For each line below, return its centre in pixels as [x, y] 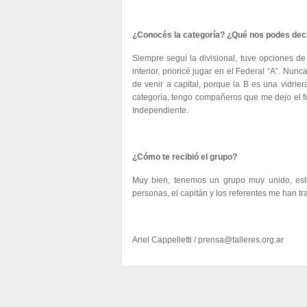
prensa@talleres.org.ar [241, 240]
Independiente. [160, 110]
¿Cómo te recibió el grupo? [185, 157]
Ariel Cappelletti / [165, 240]
